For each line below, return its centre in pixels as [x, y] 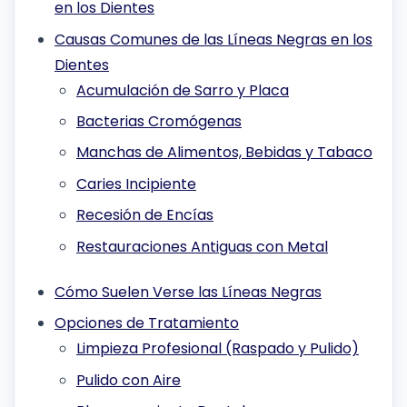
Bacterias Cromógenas [159, 121]
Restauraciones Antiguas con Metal [202, 246]
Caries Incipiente [136, 184]
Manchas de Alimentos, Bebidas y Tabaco [224, 153]
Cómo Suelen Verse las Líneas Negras [188, 292]
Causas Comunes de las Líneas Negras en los [213, 39]
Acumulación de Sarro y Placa [183, 90]
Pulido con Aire [129, 380]
